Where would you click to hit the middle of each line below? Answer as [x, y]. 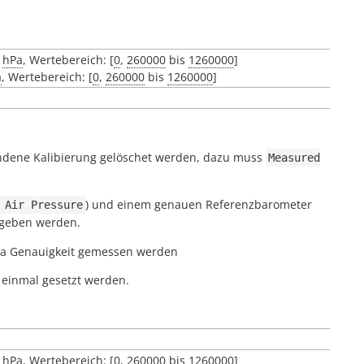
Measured [294, 158]
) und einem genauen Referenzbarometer [199, 204]
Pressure [57, 205]
